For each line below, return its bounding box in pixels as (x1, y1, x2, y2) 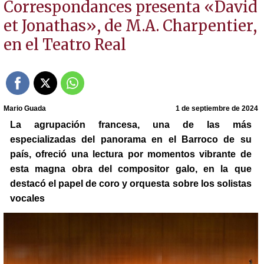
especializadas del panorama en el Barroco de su (9, 134, 252, 144)
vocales (9, 193, 45, 203)
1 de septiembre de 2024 (176, 104, 259, 113)
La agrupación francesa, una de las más (9, 119, 252, 130)
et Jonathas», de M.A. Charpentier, (3, 16, 257, 36)
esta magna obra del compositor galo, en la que (9, 163, 252, 174)
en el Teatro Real (3, 35, 126, 55)
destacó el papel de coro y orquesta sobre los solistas (9, 178, 252, 189)
